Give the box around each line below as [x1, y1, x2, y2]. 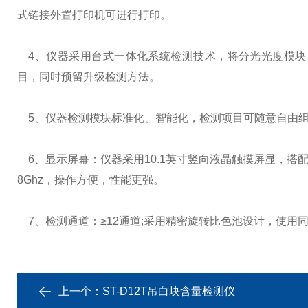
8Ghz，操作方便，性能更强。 [17, 174, 164, 186]
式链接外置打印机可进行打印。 [17, 9, 171, 21]
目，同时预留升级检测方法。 [17, 71, 160, 82]
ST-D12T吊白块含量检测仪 [102, 285, 235, 297]
